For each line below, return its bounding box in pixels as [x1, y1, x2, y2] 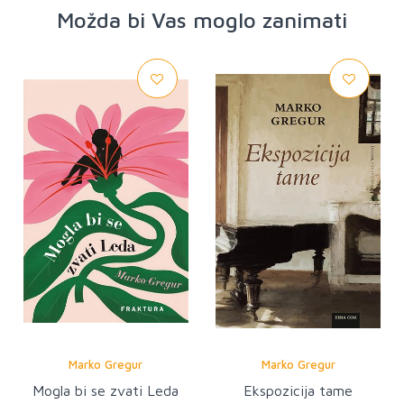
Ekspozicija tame [243, 382, 353, 399]
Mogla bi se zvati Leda [32, 382, 179, 399]
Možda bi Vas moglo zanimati [57, 7, 347, 32]
